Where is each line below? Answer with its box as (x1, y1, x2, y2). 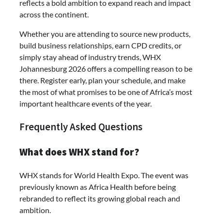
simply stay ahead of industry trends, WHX (19, 52, 161, 62)
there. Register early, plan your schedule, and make (19, 75, 186, 85)
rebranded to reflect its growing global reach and (19, 194, 180, 203)
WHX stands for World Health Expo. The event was (19, 170, 188, 180)
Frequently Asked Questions (19, 120, 142, 133)
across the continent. (19, 9, 89, 19)
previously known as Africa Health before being (19, 182, 176, 192)
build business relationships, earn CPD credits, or (19, 40, 182, 50)
